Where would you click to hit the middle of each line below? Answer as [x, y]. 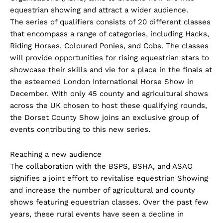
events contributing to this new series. [80, 129]
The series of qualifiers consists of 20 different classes [110, 22]
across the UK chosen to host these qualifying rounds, [109, 105]
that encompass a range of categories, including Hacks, [110, 34]
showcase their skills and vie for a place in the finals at [111, 69]
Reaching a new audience [56, 154]
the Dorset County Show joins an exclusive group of [104, 117]
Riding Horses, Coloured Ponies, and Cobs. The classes [109, 46]
